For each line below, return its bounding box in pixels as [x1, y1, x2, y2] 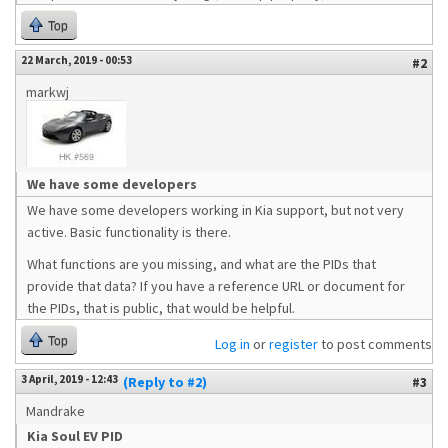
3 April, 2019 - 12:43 [21, 372, 118, 386]
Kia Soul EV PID [27, 427, 123, 445]
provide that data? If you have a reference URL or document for [27, 277, 405, 295]
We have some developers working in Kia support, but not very [27, 201, 404, 219]
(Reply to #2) [123, 373, 207, 391]
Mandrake [26, 402, 85, 420]
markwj [26, 83, 69, 101]
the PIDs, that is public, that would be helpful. [27, 299, 295, 317]
